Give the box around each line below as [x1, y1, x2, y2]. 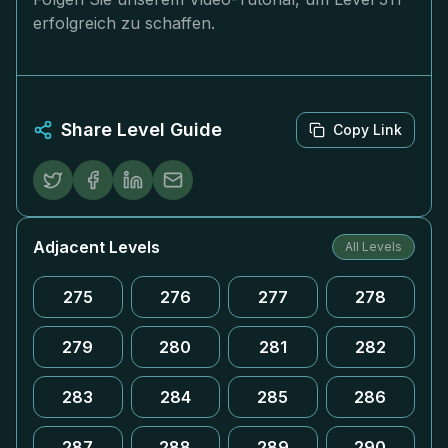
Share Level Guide [61, 119, 222, 140]
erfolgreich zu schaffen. [33, 13, 215, 33]
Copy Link [333, 121, 402, 138]
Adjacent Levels [33, 237, 160, 257]
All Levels [345, 239, 402, 254]
